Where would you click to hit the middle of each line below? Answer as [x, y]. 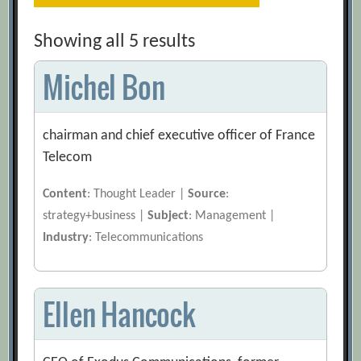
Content [65, 195]
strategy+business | [95, 216]
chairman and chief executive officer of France [179, 136]
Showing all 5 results [115, 42]
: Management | [232, 216]
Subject [168, 216]
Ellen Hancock [119, 314]
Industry [66, 238]
